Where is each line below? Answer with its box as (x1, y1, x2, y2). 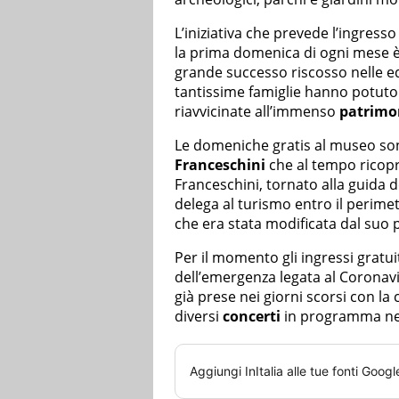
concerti (223, 306, 281, 327)
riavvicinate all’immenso (175, 102, 339, 122)
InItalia (245, 363, 283, 379)
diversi (175, 306, 223, 327)
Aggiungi (190, 363, 245, 379)
